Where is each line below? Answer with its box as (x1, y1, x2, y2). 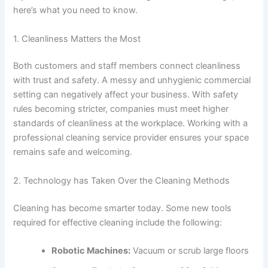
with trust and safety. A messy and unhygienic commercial (13, 75, 251, 86)
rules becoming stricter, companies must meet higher (13, 103, 229, 115)
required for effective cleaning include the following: (13, 217, 223, 228)
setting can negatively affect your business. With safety (13, 89, 239, 100)
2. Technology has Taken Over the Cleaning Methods (13, 175, 230, 186)
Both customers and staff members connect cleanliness (13, 60, 241, 72)
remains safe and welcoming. (13, 147, 133, 158)
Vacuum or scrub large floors (130, 245, 249, 257)
